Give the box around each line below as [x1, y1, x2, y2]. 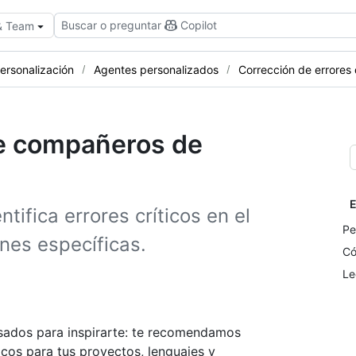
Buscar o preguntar [61, 18, 161, 32]
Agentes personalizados [94, 62, 219, 76]
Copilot [180, 18, 217, 32]
